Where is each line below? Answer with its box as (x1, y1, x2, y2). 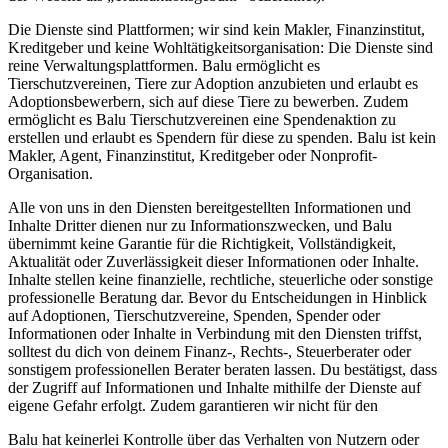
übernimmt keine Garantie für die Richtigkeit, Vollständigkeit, (8, 234, 396, 252)
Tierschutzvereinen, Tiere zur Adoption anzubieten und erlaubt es (8, 74, 418, 92)
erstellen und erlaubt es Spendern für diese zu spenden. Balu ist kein (8, 128, 436, 146)
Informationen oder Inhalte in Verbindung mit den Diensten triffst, (8, 324, 422, 342)
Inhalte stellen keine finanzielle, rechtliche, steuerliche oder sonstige (8, 270, 433, 288)
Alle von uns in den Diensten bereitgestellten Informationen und (8, 198, 411, 216)
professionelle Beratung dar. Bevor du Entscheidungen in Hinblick (8, 288, 427, 306)
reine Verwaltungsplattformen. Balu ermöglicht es (8, 56, 320, 74)
